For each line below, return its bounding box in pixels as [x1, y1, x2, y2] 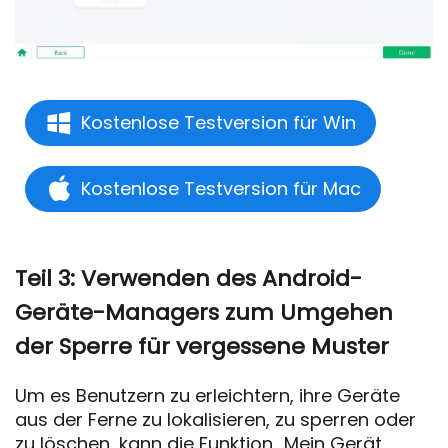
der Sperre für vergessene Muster [15, 331, 389, 363]
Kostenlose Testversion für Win [81, 110, 356, 136]
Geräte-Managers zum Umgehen [15, 297, 393, 329]
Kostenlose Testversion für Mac [81, 176, 361, 202]
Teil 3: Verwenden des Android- [15, 263, 362, 295]
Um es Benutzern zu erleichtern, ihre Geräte [15, 383, 400, 409]
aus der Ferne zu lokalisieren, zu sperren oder [15, 407, 416, 433]
